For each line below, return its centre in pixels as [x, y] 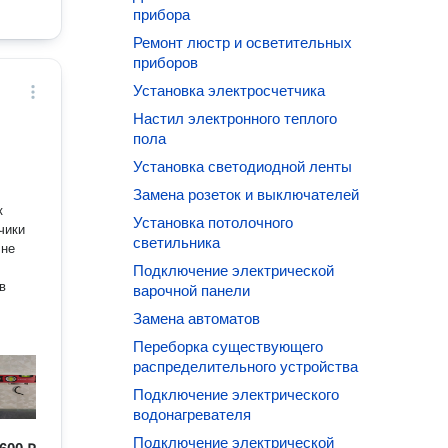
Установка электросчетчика [229, 90]
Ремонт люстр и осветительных [243, 42]
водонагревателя [192, 414]
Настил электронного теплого [235, 118]
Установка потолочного [213, 222]
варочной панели [192, 290]
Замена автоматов [197, 318]
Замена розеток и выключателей [246, 194]
